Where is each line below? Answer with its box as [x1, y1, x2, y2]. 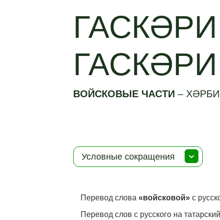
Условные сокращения [82, 152, 175, 162]
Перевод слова [81, 193, 139, 202]
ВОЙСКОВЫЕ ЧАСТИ [73, 88, 178, 99]
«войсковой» [138, 193, 191, 202]
